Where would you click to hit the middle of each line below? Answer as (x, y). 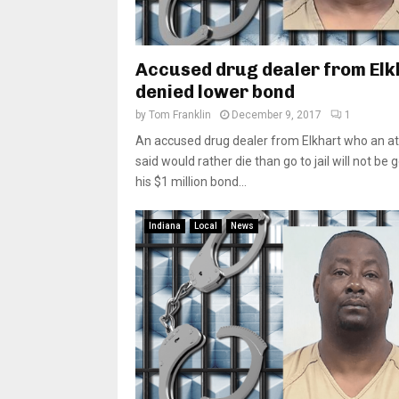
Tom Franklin (180, 114)
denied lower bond (215, 91)
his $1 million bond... (191, 181)
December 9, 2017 (277, 114)
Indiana (165, 225)
